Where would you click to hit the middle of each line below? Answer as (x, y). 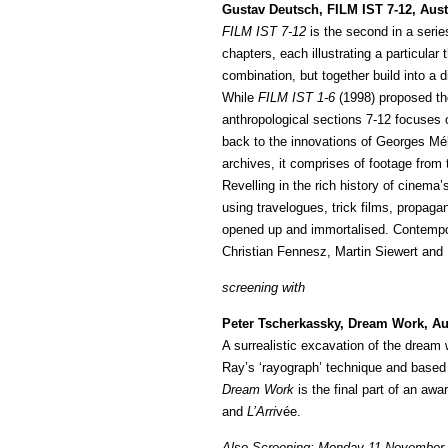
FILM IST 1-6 (296, 97)
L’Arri (261, 411)
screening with (263, 287)
